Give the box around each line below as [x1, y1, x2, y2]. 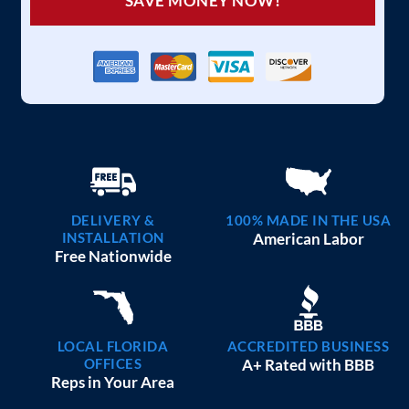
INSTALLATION [61, 229, 164, 246]
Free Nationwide [54, 246, 172, 267]
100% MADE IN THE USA [225, 212, 391, 229]
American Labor [252, 229, 364, 249]
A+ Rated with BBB [242, 355, 374, 375]
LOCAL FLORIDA [57, 338, 169, 355]
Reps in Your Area [51, 372, 174, 393]
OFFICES [83, 355, 142, 372]
